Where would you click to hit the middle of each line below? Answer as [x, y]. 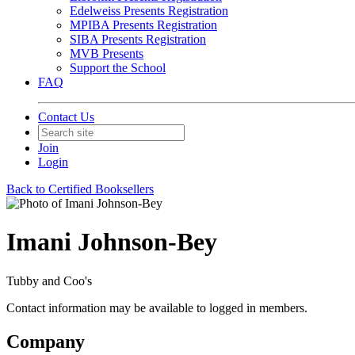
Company [46, 341]
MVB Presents [107, 53]
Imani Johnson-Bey [112, 242]
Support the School [118, 68]
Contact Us [66, 117]
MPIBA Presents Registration [143, 25]
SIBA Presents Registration [138, 39]
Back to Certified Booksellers [80, 189]
